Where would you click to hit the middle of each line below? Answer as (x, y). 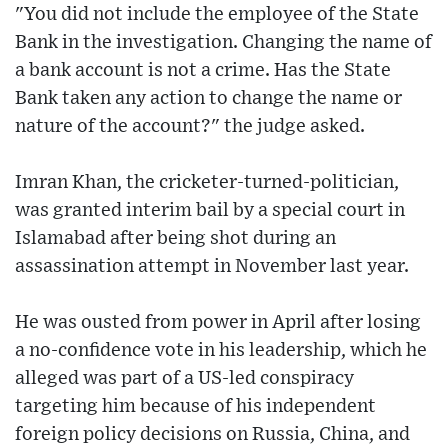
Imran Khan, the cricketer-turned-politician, (207, 182)
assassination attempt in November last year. (212, 266)
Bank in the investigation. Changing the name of (223, 42)
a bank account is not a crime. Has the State (203, 70)
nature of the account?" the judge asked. (190, 126)
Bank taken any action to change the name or (208, 98)
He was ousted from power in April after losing (218, 322)
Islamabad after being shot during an (175, 238)
